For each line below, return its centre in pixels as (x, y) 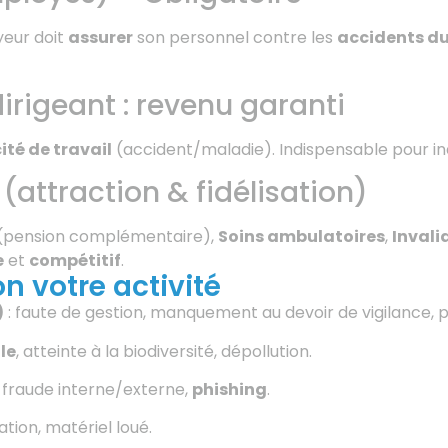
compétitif (75, 261)
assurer (100, 38)
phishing (229, 389)
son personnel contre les (235, 38)
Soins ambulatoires (301, 237)
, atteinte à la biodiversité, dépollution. (164, 351)
